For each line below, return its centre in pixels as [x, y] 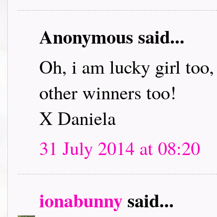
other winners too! [108, 92]
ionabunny [81, 200]
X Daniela [77, 118]
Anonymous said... [112, 36]
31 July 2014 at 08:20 [120, 148]
